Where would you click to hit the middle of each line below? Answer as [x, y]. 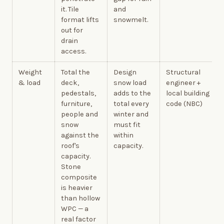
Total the [75, 72]
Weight [30, 72]
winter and [131, 114]
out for [72, 30]
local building [188, 93]
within [123, 135]
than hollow [80, 198]
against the [80, 135]
